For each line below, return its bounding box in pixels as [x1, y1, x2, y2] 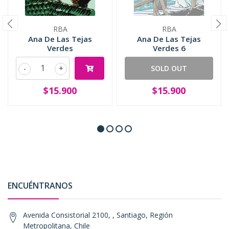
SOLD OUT [151, 63, 187, 73]
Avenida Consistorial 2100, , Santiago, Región [23, 210, 173, 220]
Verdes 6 [152, 42, 186, 53]
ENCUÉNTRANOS [8, 179, 73, 191]
